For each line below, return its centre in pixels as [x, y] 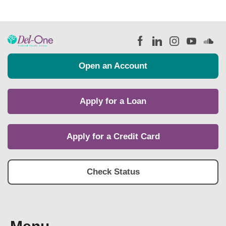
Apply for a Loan [113, 101]
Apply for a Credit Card [113, 137]
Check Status [113, 172]
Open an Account [113, 66]
